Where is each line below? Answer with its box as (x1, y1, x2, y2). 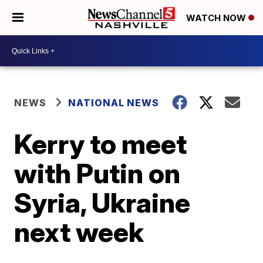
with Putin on (14, 157, 181, 190)
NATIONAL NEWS (68, 97, 160, 109)
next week (14, 215, 144, 248)
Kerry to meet (14, 127, 187, 160)
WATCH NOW (186, 12, 248, 24)
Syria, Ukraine (14, 186, 191, 219)
